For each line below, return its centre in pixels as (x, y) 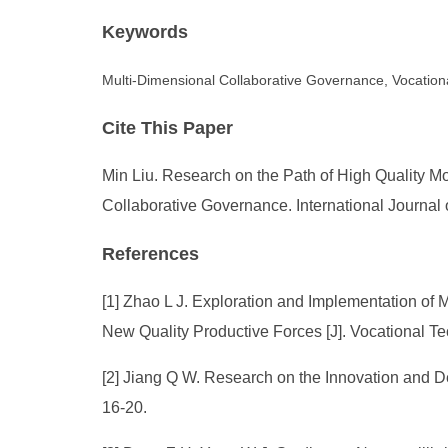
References (150, 254)
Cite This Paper (167, 128)
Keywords (145, 32)
